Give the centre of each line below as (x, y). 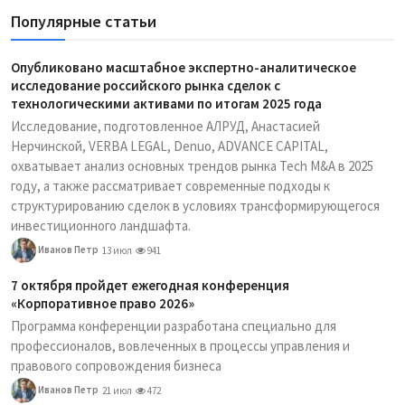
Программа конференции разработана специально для (174, 326)
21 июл (117, 391)
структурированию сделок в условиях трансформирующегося (195, 206)
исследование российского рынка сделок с (146, 85)
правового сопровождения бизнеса (116, 366)
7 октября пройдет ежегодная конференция (150, 285)
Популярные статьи (84, 21)
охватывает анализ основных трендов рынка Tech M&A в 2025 (192, 166)
